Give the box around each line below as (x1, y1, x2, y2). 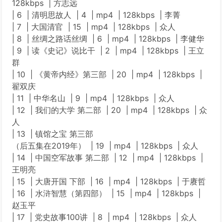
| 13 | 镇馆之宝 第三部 (12, 129, 93, 139)
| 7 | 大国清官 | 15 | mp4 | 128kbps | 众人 (12, 22, 175, 32)
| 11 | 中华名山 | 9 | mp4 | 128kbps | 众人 (12, 93, 174, 103)
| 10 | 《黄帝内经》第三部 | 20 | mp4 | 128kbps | (12, 69, 202, 79)
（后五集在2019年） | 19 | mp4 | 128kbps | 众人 (12, 141, 198, 151)
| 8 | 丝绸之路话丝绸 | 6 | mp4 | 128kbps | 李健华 (12, 34, 204, 44)
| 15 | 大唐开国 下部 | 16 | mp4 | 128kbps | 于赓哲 (12, 176, 206, 186)
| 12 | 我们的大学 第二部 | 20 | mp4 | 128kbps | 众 (12, 105, 207, 115)
